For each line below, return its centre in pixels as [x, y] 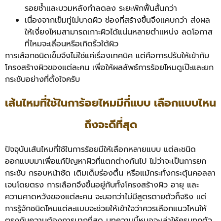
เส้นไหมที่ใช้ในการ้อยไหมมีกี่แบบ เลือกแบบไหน [110, 103]
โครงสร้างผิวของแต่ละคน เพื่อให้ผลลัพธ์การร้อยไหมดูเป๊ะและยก [109, 67]
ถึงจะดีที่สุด [110, 125]
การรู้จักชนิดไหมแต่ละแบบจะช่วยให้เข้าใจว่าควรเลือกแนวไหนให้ [106, 209]
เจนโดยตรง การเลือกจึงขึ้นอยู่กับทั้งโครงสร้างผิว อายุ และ [102, 185]
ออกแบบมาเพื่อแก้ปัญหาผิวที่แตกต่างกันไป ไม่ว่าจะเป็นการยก [106, 161]
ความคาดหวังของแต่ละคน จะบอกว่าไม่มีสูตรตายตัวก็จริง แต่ [106, 197]
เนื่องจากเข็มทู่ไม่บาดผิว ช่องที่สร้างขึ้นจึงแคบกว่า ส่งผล [117, 20]
